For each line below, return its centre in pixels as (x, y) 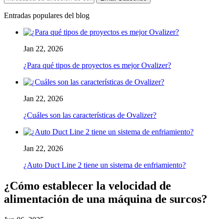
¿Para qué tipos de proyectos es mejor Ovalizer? (97, 65)
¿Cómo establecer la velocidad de (88, 186)
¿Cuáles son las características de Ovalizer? (90, 115)
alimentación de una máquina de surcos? (106, 199)
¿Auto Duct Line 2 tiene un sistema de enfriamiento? (105, 165)
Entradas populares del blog (47, 15)
